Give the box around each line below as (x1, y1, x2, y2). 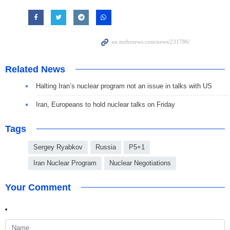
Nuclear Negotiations (109, 159, 171, 167)
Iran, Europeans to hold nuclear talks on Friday (36, 101, 175, 109)
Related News (5, 64, 65, 75)
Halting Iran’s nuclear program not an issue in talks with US (36, 82, 212, 90)
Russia (95, 143, 116, 151)
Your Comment (5, 182, 71, 193)
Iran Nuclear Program (33, 159, 97, 167)
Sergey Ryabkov (33, 143, 83, 151)
